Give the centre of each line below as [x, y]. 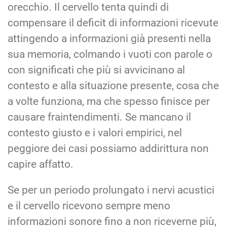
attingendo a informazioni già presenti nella [109, 38]
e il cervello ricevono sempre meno [89, 205]
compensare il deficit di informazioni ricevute [113, 23]
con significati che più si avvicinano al [96, 70]
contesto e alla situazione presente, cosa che [113, 85]
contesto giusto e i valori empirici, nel [95, 133]
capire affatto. [41, 164]
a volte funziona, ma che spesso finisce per [109, 101]
